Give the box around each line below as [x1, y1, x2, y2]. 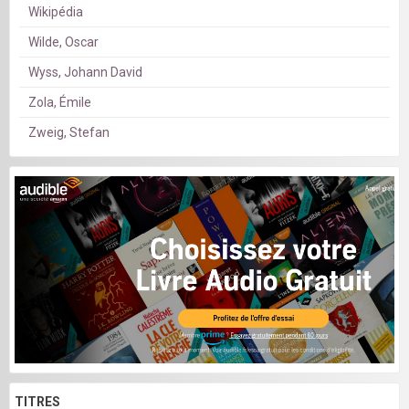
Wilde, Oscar [28, 35, 99, 50]
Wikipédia [28, 5, 83, 20]
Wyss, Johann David [28, 65, 142, 80]
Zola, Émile [28, 95, 91, 110]
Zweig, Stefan [28, 125, 110, 141]
